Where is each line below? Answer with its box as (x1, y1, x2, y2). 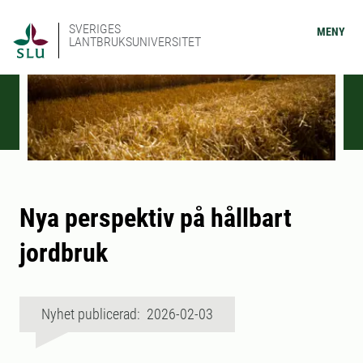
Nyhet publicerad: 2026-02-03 (41, 305, 213, 323)
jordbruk (19, 237, 108, 269)
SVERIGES (69, 21, 121, 36)
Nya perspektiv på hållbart (19, 203, 292, 234)
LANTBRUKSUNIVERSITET (69, 34, 201, 49)
